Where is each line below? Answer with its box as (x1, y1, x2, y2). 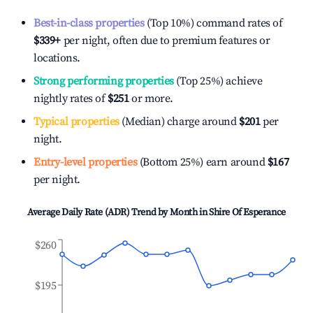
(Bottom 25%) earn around (137, 155, 265, 169)
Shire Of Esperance (209, 206, 286, 219)
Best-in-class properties (34, 16, 145, 30)
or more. (129, 92, 174, 105)
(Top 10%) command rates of (144, 16, 283, 30)
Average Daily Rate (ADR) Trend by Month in (27, 206, 209, 219)
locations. (34, 51, 80, 65)
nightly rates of (34, 92, 108, 105)
